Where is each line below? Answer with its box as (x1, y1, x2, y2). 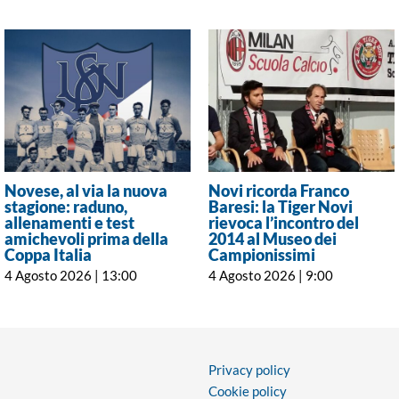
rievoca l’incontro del (208, 213, 360, 233)
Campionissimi (208, 245, 316, 265)
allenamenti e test (4, 213, 135, 233)
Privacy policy (208, 361, 290, 378)
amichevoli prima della (4, 229, 169, 249)
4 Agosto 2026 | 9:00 (208, 266, 334, 283)
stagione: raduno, (4, 197, 128, 217)
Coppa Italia (4, 245, 93, 265)
